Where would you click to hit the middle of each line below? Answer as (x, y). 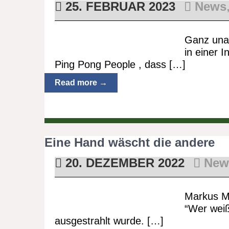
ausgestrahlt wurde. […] (109, 221)
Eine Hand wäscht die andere (130, 142)
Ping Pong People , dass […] (120, 64)
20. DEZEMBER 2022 (123, 163)
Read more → (81, 83)
